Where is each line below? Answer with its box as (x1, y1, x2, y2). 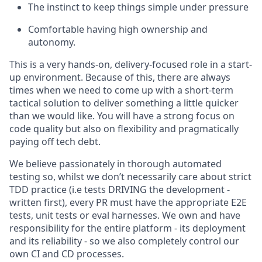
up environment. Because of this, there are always (9, 70, 230, 84)
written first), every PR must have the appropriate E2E (9, 195, 247, 209)
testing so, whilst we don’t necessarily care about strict (9, 170, 251, 183)
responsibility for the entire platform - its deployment (9, 221, 246, 235)
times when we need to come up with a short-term (9, 83, 233, 96)
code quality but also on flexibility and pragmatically (9, 122, 239, 135)
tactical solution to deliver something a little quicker (9, 96, 239, 109)
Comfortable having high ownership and (28, 22, 208, 36)
